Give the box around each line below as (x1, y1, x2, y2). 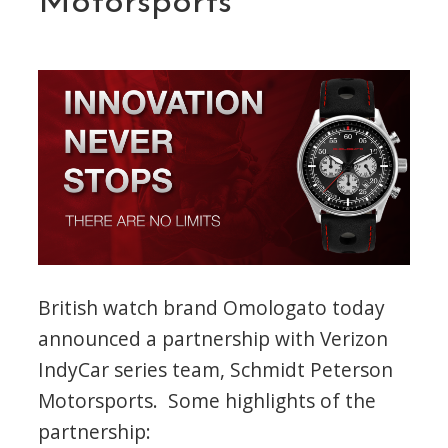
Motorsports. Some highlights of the (38, 386, 377, 414)
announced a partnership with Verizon (38, 324, 389, 352)
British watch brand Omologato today (38, 293, 386, 321)
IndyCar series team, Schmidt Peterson (38, 355, 394, 383)
